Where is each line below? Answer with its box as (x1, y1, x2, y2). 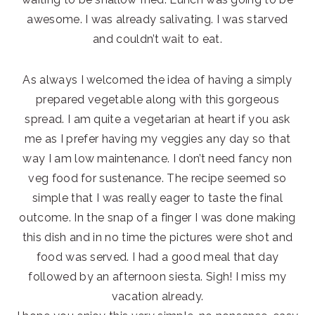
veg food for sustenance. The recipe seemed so (28, 171, 287, 185)
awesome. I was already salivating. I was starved (27, 12, 288, 26)
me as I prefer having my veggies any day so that (24, 131, 291, 146)
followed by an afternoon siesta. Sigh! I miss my (28, 269, 287, 283)
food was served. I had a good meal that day (36, 250, 279, 264)
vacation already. (111, 289, 204, 303)
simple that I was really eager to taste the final (32, 191, 283, 205)
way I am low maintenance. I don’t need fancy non (22, 151, 292, 165)
